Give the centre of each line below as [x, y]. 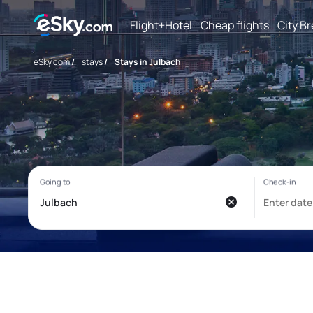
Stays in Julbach [148, 62]
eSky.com [52, 62]
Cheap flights [235, 25]
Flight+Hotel [161, 25]
